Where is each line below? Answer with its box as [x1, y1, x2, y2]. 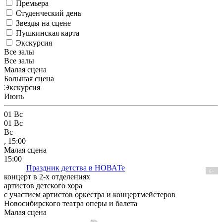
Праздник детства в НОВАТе [26, 164, 125, 172]
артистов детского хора [4, 181, 82, 190]
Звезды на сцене [16, 19, 71, 28]
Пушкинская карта [16, 29, 79, 38]
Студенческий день [16, 9, 81, 18]
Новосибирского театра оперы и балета [4, 199, 137, 208]
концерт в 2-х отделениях [4, 172, 90, 181]
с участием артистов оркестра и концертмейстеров [4, 190, 175, 199]
